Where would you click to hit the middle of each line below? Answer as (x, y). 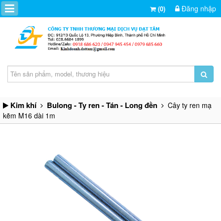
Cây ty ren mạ (188, 105)
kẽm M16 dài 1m (29, 115)
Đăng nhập (198, 8)
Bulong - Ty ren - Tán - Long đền (102, 105)
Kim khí (23, 105)
